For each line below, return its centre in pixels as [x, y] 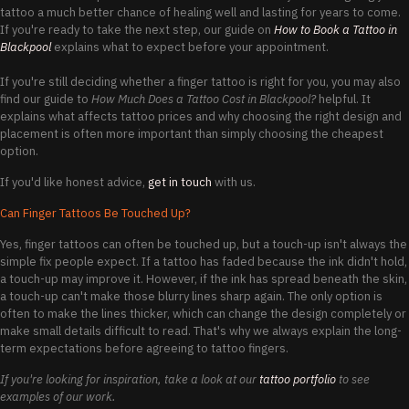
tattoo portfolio [298, 380]
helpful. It [343, 100]
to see [353, 380]
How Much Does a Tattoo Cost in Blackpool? [204, 100]
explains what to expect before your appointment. [190, 47]
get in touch [180, 183]
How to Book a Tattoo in [336, 30]
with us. [234, 183]
